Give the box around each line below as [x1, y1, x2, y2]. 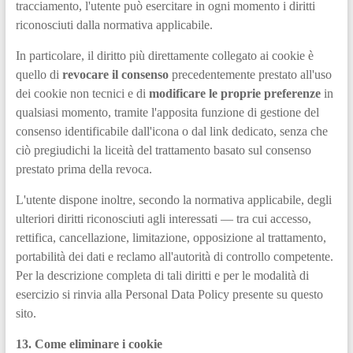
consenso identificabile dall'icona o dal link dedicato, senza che [15, 124, 328, 138]
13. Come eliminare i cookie [15, 336, 162, 351]
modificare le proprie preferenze [148, 86, 321, 100]
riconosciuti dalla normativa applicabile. [15, 17, 213, 32]
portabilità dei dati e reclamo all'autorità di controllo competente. [15, 249, 333, 263]
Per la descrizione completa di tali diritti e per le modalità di [15, 268, 309, 282]
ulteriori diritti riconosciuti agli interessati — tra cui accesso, [15, 211, 311, 225]
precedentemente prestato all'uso [168, 67, 332, 81]
